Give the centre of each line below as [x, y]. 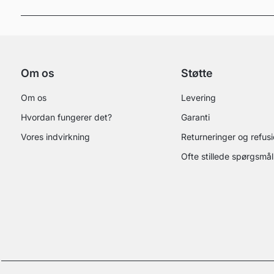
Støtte [197, 73]
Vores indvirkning [55, 137]
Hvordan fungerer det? [66, 117]
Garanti [195, 117]
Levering [198, 98]
